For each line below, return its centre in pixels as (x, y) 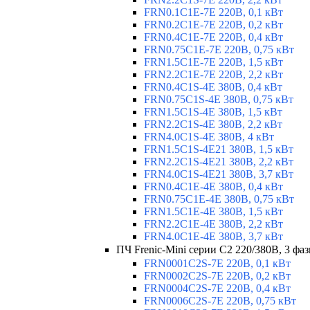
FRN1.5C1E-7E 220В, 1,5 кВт (213, 62)
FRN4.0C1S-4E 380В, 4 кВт (209, 137)
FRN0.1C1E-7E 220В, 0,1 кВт (213, 12)
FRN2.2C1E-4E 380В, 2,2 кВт (213, 224)
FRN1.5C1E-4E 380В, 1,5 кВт (213, 212)
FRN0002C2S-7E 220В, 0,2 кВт (217, 276)
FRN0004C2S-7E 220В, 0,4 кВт (217, 289)
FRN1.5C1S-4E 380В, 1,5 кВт (213, 112)
